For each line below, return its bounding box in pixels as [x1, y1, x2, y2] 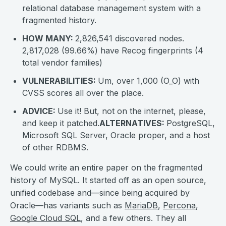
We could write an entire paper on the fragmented [10, 162, 202, 173]
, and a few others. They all [81, 213, 186, 223]
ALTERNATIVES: [99, 118, 166, 128]
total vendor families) [22, 58, 102, 68]
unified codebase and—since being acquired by [10, 188, 190, 198]
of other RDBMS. [22, 142, 88, 152]
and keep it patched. [22, 118, 99, 128]
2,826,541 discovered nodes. [75, 33, 184, 43]
